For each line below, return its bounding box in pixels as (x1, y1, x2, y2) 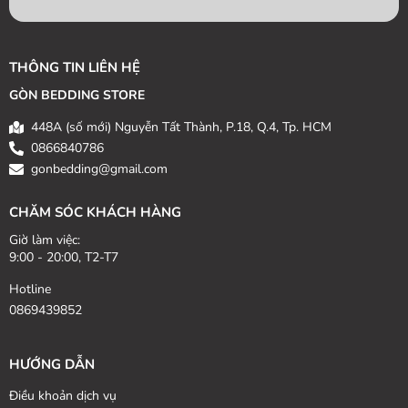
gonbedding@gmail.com (31, 159, 168, 178)
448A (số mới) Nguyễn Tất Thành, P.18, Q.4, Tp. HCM (31, 117, 331, 136)
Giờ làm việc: (9, 230, 80, 249)
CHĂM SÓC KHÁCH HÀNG (9, 202, 181, 221)
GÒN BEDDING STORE (9, 86, 145, 104)
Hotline (9, 280, 51, 298)
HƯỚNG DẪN (9, 354, 95, 373)
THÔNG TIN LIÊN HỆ (9, 57, 140, 76)
